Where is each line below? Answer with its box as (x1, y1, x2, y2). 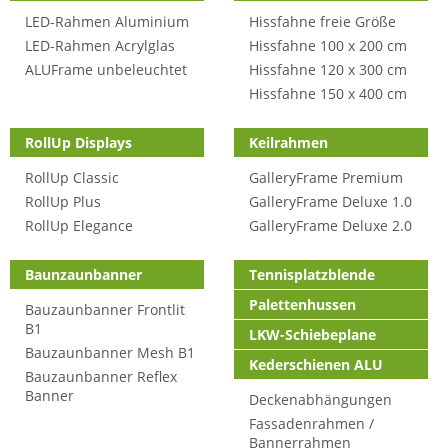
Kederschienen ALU (249, 355, 383, 374)
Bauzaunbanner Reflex (25, 367, 177, 386)
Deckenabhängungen (249, 390, 392, 409)
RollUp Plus (25, 192, 101, 211)
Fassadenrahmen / (249, 414, 374, 433)
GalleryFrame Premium (249, 168, 403, 187)
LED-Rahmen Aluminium (25, 12, 189, 31)
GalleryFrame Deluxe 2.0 (249, 216, 412, 235)
